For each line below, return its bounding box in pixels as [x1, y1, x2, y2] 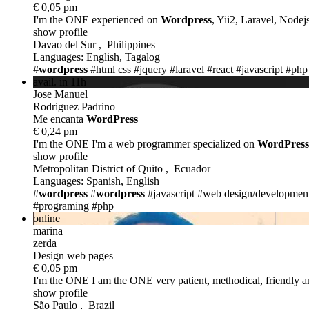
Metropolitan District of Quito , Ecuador [33, 162, 210, 175]
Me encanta [33, 112, 86, 125]
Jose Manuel [33, 88, 88, 100]
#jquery [134, 63, 167, 75]
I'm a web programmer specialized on [89, 137, 257, 150]
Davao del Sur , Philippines [33, 38, 155, 50]
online [33, 212, 60, 224]
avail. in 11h [33, 75, 86, 88]
